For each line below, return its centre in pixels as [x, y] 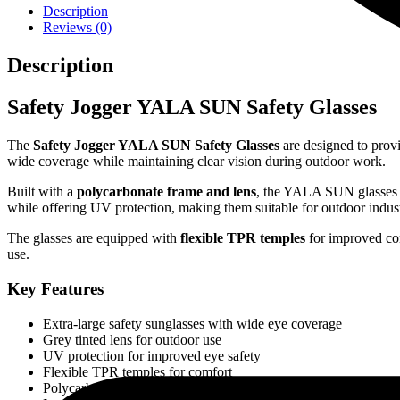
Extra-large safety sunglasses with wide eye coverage [192, 323]
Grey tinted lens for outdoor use [132, 339]
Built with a [42, 192]
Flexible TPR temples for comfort [137, 371]
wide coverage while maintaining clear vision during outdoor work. [196, 162]
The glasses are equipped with [94, 238]
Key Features [55, 288]
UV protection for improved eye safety [152, 355]
